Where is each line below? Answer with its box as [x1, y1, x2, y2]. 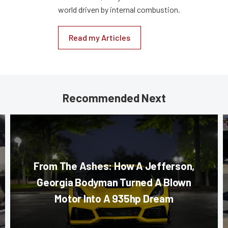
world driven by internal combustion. [58, 4, 180, 14]
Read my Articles [69, 32, 130, 42]
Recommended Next [62, 91, 166, 104]
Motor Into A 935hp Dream [54, 191, 174, 205]
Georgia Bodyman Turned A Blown [37, 175, 191, 188]
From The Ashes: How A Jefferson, [33, 159, 195, 172]
